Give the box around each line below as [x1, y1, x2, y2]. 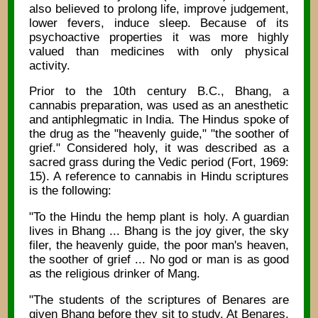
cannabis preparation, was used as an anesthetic [28, 99, 290, 113]
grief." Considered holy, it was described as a [28, 141, 290, 155]
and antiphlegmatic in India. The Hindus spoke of [28, 113, 290, 127]
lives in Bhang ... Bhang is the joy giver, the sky [28, 224, 290, 238]
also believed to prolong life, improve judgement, [28, 1, 290, 16]
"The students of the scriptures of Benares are [28, 292, 290, 307]
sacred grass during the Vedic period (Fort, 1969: [28, 155, 290, 170]
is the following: [28, 184, 111, 198]
